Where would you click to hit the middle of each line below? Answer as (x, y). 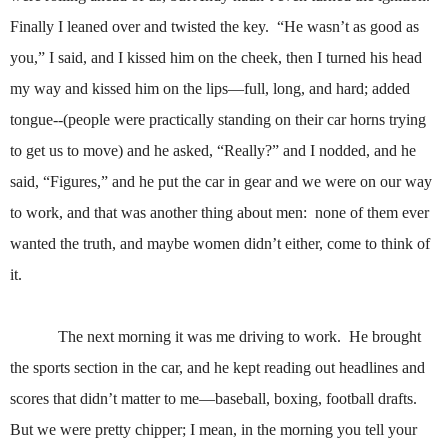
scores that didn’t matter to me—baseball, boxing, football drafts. (213, 399)
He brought (385, 337)
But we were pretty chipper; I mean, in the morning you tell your (213, 430)
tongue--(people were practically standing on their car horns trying (218, 120)
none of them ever (372, 213)
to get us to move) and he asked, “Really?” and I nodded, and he (213, 151)
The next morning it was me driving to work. (199, 337)
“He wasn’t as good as (348, 27)
